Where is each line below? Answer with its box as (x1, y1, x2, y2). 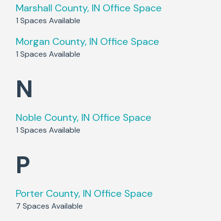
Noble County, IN (16, 111, 90, 124)
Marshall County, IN (16, 1, 100, 14)
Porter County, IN (16, 187, 91, 200)
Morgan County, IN (16, 35, 98, 48)
